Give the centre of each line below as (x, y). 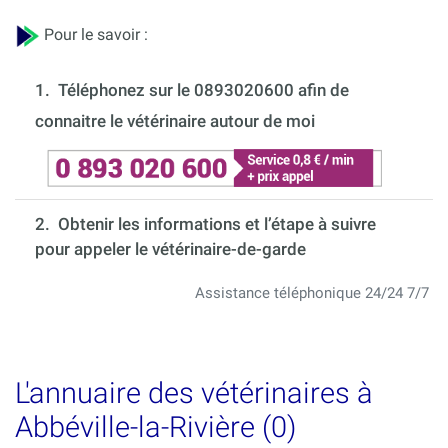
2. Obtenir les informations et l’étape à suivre (205, 224)
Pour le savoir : (94, 35)
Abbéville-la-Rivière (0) (155, 427)
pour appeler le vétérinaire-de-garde (170, 249)
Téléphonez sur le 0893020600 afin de (203, 90)
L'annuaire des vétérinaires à (194, 393)
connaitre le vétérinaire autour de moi (175, 121)
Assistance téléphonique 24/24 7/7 (312, 293)
